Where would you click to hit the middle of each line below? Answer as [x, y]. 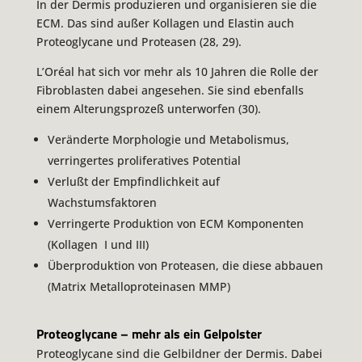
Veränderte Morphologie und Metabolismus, [168, 139]
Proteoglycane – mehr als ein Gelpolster [149, 334]
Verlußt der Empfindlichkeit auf [133, 181]
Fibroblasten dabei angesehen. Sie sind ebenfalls [170, 90]
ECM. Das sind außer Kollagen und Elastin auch [165, 23]
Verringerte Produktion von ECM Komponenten [175, 223]
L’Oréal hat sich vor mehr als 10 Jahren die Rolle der [177, 71]
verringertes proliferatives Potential [144, 160]
